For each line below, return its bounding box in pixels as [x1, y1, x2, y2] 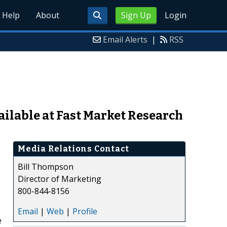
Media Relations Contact [18, 143, 129, 154]
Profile [72, 205, 97, 217]
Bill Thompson [18, 161, 73, 172]
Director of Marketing [18, 173, 101, 184]
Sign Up [121, 10, 151, 21]
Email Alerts [103, 34, 147, 45]
